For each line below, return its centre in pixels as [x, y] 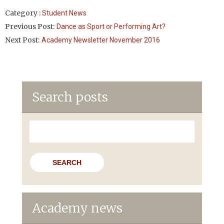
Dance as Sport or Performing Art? [111, 26]
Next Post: [22, 40]
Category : [23, 13]
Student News [64, 13]
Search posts [70, 97]
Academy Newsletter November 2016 [101, 40]
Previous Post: [30, 26]
